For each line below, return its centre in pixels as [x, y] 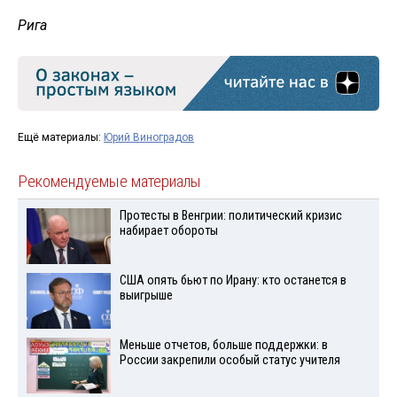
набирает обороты [168, 231]
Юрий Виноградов [149, 138]
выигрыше [146, 296]
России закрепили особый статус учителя [230, 360]
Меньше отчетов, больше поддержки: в [223, 345]
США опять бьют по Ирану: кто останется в [233, 281]
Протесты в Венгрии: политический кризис [230, 216]
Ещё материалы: [61, 138]
